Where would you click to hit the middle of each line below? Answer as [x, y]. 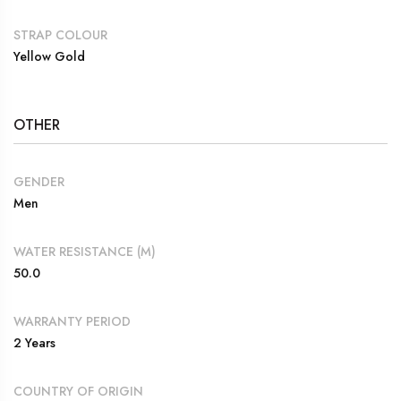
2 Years [34, 342]
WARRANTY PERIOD [72, 321]
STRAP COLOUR [60, 34]
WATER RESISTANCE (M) [85, 251]
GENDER [39, 181]
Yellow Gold [49, 56]
